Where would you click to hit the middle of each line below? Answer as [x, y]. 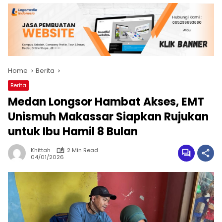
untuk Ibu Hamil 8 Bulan [73, 132]
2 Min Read [83, 150]
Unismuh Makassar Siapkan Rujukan [108, 117]
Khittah [41, 150]
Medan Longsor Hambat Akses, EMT [106, 102]
